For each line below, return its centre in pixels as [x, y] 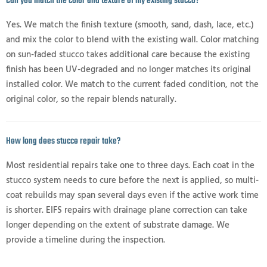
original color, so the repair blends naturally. [91, 100]
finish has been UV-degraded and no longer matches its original [128, 70]
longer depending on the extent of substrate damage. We [118, 226]
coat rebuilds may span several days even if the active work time [132, 196]
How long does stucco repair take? [63, 142]
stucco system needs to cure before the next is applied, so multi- [132, 181]
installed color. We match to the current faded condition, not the [132, 85]
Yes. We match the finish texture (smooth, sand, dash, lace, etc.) [130, 25]
